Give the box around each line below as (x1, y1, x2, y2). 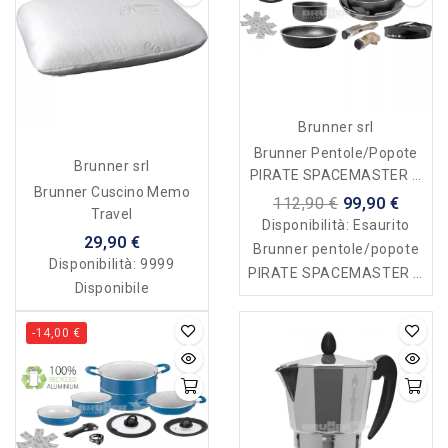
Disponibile (74, 279, 150, 296)
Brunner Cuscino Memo (34, 183, 190, 200)
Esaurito (353, 217, 410, 234)
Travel (91, 205, 133, 222)
